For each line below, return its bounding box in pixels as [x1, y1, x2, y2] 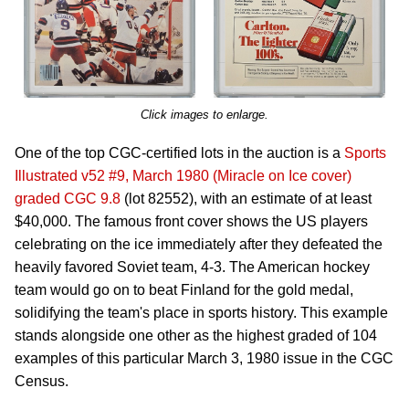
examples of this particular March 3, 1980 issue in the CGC [15, 351, 393, 366]
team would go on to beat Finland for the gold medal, [15, 282, 353, 298]
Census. [15, 373, 68, 389]
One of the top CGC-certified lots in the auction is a [15, 145, 344, 161]
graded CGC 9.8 [15, 191, 121, 206]
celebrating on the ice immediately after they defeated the [15, 236, 383, 252]
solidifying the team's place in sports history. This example [15, 305, 388, 320]
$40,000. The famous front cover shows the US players [15, 214, 368, 229]
